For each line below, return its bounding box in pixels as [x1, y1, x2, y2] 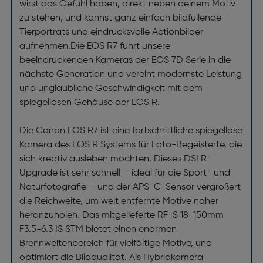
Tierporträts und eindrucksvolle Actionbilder [19, 28, 203, 37]
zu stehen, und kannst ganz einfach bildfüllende [19, 14, 221, 23]
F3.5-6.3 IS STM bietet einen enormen [19, 225, 177, 234]
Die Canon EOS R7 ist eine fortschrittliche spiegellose [19, 126, 242, 136]
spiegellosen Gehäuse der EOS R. [19, 98, 160, 107]
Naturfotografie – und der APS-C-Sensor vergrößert [19, 183, 241, 192]
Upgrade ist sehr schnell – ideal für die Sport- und [19, 168, 230, 178]
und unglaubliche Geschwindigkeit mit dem [19, 84, 203, 93]
